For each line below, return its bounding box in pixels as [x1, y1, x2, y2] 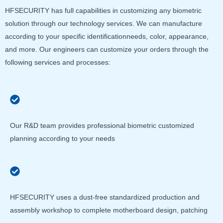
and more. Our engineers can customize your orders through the [5, 45, 209, 54]
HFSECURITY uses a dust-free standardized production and [10, 193, 200, 201]
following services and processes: [5, 58, 111, 67]
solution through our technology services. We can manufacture [5, 19, 202, 28]
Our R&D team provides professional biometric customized [10, 121, 194, 130]
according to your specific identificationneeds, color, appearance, [5, 32, 209, 41]
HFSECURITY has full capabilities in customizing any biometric [5, 6, 202, 15]
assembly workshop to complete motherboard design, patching [10, 206, 208, 214]
